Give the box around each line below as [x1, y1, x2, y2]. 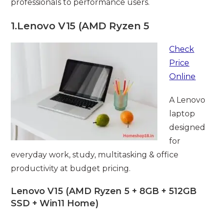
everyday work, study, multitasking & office [11, 150, 179, 159]
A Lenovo [169, 95, 206, 105]
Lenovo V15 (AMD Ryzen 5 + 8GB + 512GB [11, 185, 197, 197]
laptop [169, 109, 196, 118]
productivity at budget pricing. [11, 163, 131, 173]
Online [169, 71, 196, 81]
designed [169, 122, 206, 132]
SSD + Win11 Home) [11, 197, 99, 209]
